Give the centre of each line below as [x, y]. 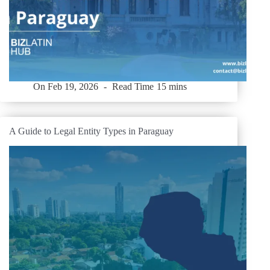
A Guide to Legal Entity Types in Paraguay [91, 131]
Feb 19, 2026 [73, 87]
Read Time [133, 87]
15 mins [171, 87]
